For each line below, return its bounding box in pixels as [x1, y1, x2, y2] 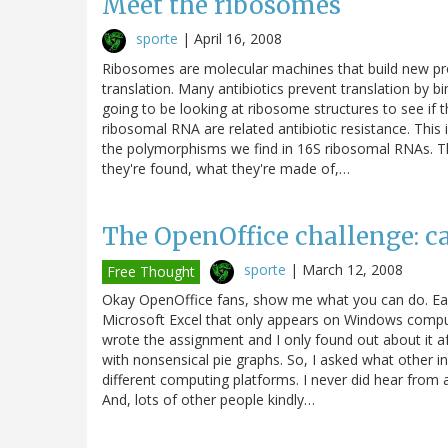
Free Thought [107, 261, 195, 281]
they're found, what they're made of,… [102, 158, 350, 178]
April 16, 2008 [194, 28, 282, 48]
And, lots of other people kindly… [102, 389, 315, 409]
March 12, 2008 [302, 259, 403, 279]
